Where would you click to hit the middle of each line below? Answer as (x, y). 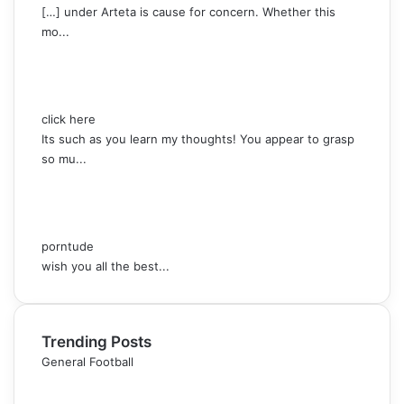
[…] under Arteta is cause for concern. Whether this (188, 11)
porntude (68, 246)
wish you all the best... (106, 266)
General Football (87, 361)
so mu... (64, 158)
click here (69, 119)
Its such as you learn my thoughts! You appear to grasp (198, 138)
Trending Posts (96, 341)
